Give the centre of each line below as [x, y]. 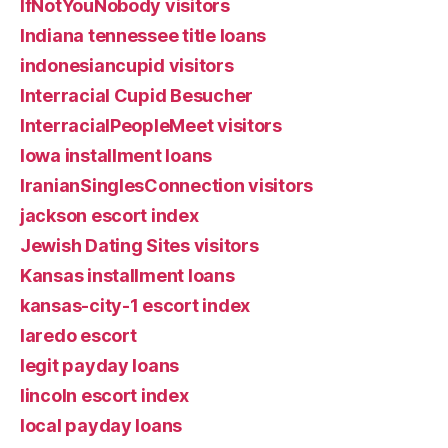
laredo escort [78, 335]
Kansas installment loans [127, 275]
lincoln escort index [104, 395]
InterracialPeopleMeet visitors [151, 125]
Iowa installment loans [116, 155]
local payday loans [101, 425]
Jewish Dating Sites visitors [139, 245]
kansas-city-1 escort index [135, 305]
